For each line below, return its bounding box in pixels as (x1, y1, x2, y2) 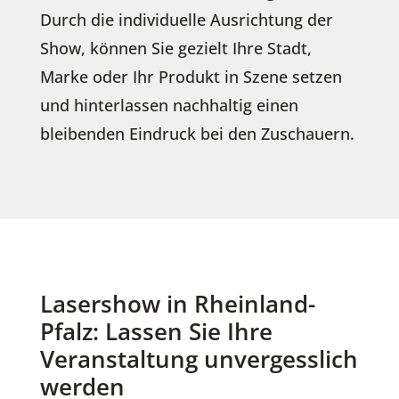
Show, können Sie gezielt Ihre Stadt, (39, 37, 312, 59)
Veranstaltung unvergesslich (39, 342, 358, 375)
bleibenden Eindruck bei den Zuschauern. (39, 122, 354, 144)
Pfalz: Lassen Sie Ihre (39, 314, 273, 347)
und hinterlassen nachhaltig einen (39, 94, 298, 116)
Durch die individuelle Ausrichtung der (39, 8, 333, 30)
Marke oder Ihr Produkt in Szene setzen (39, 65, 342, 87)
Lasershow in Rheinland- (39, 287, 315, 320)
